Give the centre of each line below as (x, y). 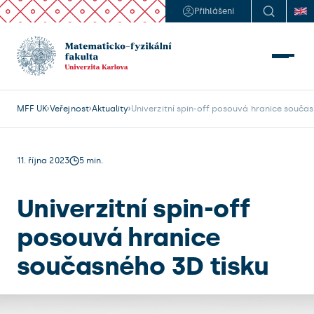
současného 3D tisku (143, 266)
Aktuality (110, 109)
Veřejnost (69, 109)
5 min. (91, 161)
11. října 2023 (43, 161)
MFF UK (32, 109)
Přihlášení (214, 11)
